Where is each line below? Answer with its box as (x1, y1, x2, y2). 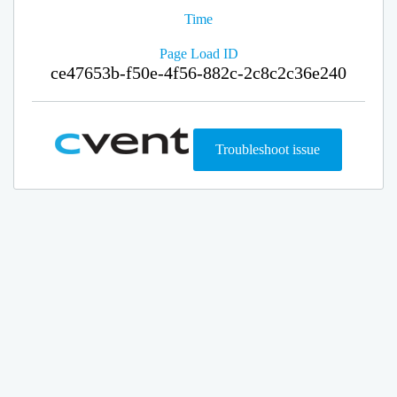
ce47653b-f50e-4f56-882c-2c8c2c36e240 (51, 63, 346, 82)
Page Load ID (159, 46, 238, 61)
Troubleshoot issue (215, 142, 320, 157)
